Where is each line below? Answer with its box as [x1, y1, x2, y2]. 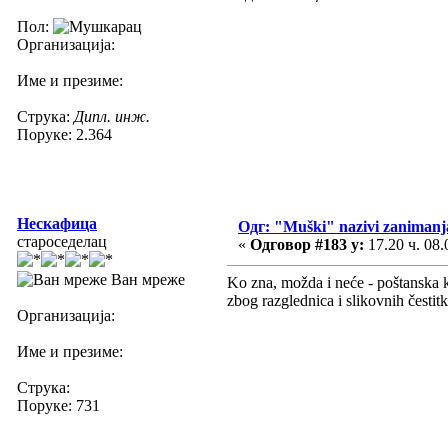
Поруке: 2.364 [17, 125, 112, 143]
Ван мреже [107, 270, 185, 288]
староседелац [17, 232, 107, 250]
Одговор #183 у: [250, 235, 364, 253]
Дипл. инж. [74, 107, 150, 125]
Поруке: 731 [17, 396, 100, 414]
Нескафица [17, 214, 97, 232]
